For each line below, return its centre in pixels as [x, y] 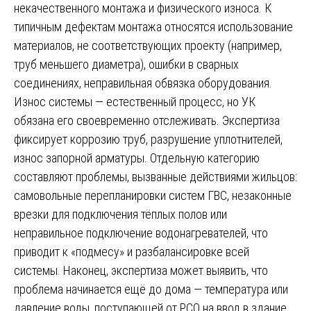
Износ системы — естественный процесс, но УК [135, 101]
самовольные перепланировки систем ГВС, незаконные [153, 195]
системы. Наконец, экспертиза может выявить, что [141, 270]
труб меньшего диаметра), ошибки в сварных [126, 64]
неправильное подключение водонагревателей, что [141, 233]
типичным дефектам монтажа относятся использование [153, 26]
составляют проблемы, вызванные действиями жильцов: [155, 176]
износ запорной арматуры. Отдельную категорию [137, 158]
